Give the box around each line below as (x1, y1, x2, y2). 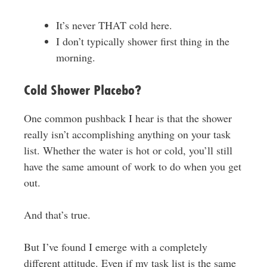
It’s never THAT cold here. (55, 18, 172, 32)
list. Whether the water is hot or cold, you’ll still (23, 143, 232, 157)
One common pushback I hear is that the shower (23, 111, 232, 125)
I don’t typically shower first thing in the (55, 34, 229, 48)
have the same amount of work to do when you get (23, 159, 241, 173)
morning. (55, 50, 95, 64)
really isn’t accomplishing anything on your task (23, 127, 231, 141)
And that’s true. (23, 207, 91, 222)
